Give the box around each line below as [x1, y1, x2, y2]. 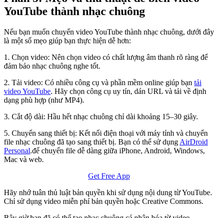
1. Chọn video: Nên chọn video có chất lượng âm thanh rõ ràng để [4, 53, 208, 61]
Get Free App [88, 171, 130, 180]
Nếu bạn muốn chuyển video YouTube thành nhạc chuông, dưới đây [4, 27, 214, 36]
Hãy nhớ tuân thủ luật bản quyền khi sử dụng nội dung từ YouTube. [4, 188, 212, 197]
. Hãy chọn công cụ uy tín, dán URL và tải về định [51, 87, 206, 95]
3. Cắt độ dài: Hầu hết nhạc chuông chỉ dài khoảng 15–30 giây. [4, 112, 198, 121]
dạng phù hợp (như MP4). [4, 95, 84, 104]
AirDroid [180, 137, 208, 146]
